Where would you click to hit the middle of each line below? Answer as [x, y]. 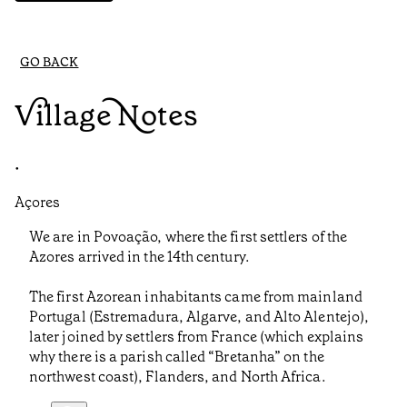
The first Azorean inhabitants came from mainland [196, 297]
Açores [38, 203]
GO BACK [50, 62]
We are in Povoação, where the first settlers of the [189, 237]
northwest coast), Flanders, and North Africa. [178, 377]
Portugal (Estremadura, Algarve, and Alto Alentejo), [199, 317]
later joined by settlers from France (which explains [197, 337]
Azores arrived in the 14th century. [139, 257]
